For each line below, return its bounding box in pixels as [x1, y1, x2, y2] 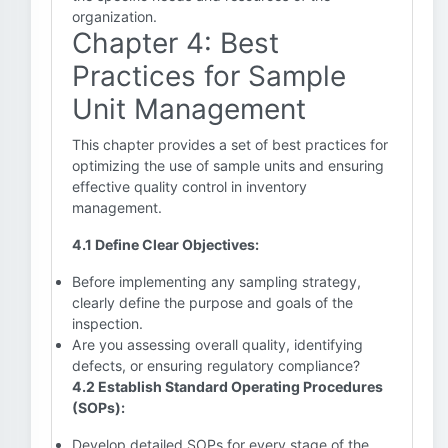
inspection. [72, 315, 143, 332]
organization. [72, 8, 157, 25]
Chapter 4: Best [72, 26, 279, 60]
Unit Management [72, 92, 306, 126]
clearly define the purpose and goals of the [72, 294, 353, 311]
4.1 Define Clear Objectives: [72, 236, 259, 253]
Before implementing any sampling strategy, [72, 273, 361, 290]
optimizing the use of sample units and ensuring [72, 157, 384, 174]
